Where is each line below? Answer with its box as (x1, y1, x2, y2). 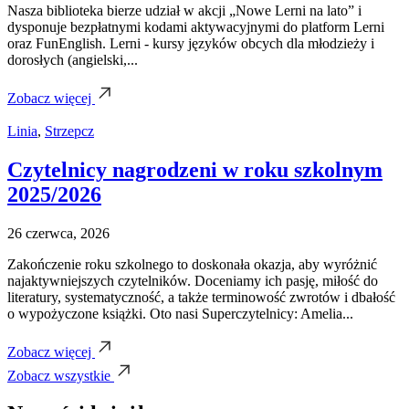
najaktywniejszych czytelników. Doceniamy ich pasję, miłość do (7, 272, 378, 288)
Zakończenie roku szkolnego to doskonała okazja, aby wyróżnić (7, 256, 377, 272)
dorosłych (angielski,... (7, 51, 138, 68)
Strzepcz (45, 122, 94, 139)
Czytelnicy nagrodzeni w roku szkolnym (7, 157, 383, 182)
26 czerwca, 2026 (7, 225, 110, 241)
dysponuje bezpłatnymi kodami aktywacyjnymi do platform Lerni (7, 18, 384, 35)
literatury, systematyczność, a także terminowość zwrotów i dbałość (7, 288, 395, 305)
